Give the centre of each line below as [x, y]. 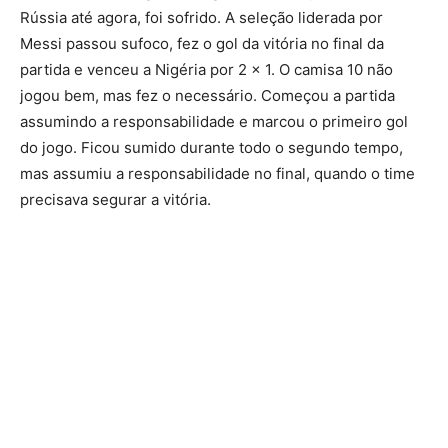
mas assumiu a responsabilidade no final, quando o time [217, 174]
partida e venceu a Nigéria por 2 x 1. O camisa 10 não [206, 70]
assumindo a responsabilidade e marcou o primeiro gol [214, 122]
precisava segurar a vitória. [115, 200]
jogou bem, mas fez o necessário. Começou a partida [207, 96]
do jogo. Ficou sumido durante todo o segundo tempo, [211, 148]
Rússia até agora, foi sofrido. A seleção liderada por [201, 18]
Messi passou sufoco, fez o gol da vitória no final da [202, 44]
